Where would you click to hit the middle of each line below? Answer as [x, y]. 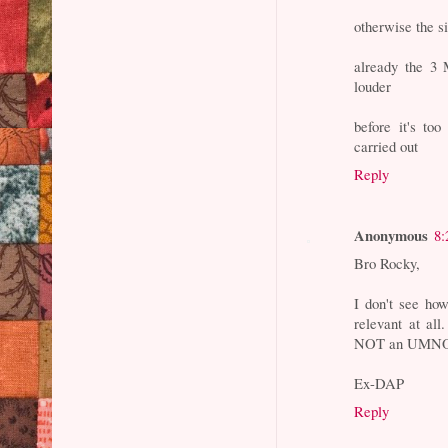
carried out [386, 145]
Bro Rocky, [387, 263]
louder [373, 85]
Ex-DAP [379, 383]
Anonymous [391, 235]
